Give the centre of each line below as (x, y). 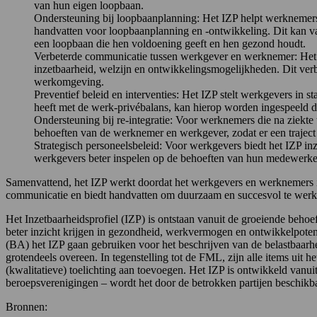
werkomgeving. (69, 81)
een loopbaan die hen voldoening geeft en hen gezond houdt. (170, 43)
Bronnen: (27, 306)
